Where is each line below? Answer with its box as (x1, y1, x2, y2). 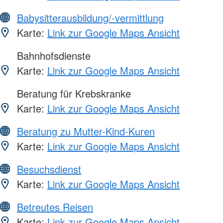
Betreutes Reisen (17, 200, 93, 215)
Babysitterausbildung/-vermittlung (17, 10, 164, 25)
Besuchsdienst (17, 162, 81, 177)
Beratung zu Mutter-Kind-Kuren (17, 124, 155, 139)
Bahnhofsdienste (14, 48, 91, 63)
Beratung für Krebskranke (14, 86, 131, 101)
